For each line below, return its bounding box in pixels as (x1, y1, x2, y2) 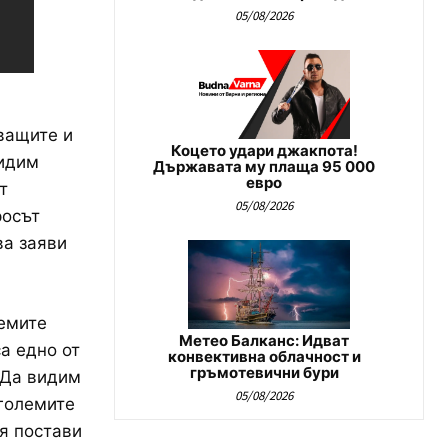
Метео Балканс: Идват (179, 331, 349, 351)
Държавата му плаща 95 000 (153, 157, 375, 177)
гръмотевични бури (189, 363, 339, 383)
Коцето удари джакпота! (170, 141, 358, 161)
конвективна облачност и (167, 347, 361, 367)
